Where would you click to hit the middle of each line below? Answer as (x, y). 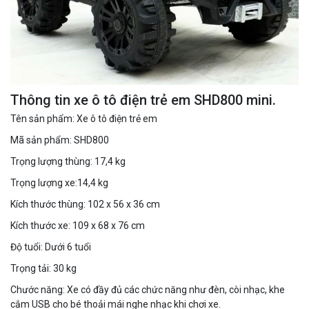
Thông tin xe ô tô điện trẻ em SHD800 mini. (143, 100)
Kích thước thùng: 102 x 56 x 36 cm (85, 205)
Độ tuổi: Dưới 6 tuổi (51, 247)
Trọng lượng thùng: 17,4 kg (68, 162)
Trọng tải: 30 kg (43, 269)
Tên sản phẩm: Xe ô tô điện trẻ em (84, 119)
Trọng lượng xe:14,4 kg (59, 183)
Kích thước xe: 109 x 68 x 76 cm (78, 226)
